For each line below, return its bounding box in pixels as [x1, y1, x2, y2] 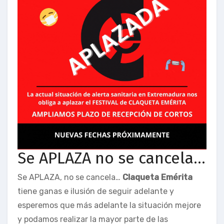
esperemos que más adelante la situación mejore [17, 200, 201, 210]
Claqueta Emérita [122, 172, 192, 182]
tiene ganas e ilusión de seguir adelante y [17, 186, 174, 196]
